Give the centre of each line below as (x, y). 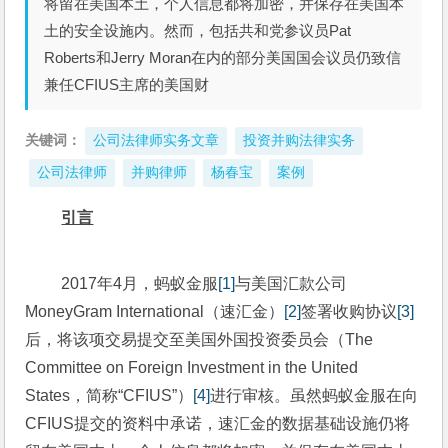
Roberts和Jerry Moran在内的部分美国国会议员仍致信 (223, 57)
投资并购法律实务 (299, 140)
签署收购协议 (349, 311)
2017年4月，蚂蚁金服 (140, 283)
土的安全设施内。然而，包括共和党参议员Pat (198, 30)
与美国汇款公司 (291, 283)
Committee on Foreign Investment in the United (192, 367)
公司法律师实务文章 (156, 140)
